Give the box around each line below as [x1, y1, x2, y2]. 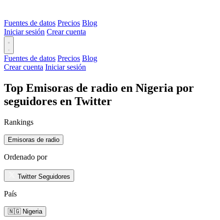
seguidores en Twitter [4, 94, 112, 108]
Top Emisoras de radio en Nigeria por [4, 81, 194, 94]
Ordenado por [4, 152, 47, 161]
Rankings [4, 117, 33, 126]
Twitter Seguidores [18, 172, 70, 180]
